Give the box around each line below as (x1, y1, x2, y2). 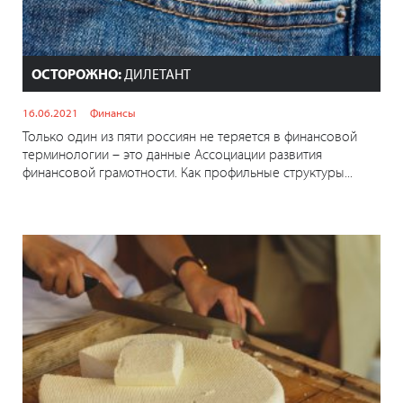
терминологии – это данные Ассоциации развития (22, 145, 322, 164)
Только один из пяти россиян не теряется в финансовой (22, 127, 357, 146)
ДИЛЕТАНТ (121, 65, 191, 84)
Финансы (90, 105, 136, 121)
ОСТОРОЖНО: (31, 65, 121, 84)
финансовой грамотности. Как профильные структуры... (22, 163, 353, 182)
